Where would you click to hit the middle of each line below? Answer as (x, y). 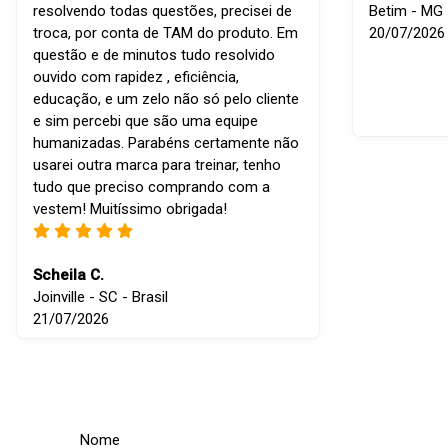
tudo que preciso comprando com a (151, 187)
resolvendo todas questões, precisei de (162, 11)
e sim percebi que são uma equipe (145, 121)
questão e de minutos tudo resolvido (154, 55)
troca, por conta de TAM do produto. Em (165, 33)
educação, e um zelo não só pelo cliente (166, 99)
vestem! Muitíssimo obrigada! (130, 209)
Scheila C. (68, 275)
